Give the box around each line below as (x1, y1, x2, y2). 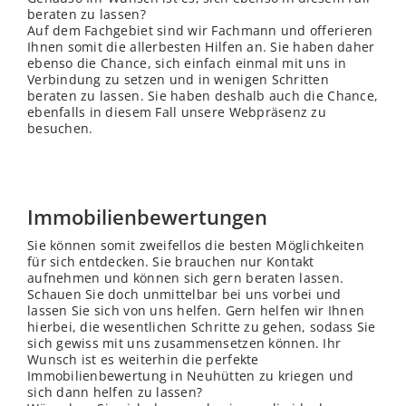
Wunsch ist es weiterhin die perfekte (27, 351, 259, 369)
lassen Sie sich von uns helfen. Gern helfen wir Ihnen (27, 302, 365, 320)
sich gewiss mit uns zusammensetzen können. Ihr (27, 334, 342, 353)
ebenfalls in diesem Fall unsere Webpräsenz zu (27, 103, 326, 121)
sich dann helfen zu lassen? (27, 383, 203, 401)
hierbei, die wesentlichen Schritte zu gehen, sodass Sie (27, 318, 376, 336)
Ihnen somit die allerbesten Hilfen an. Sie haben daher (27, 38, 375, 56)
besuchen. (27, 120, 93, 138)
